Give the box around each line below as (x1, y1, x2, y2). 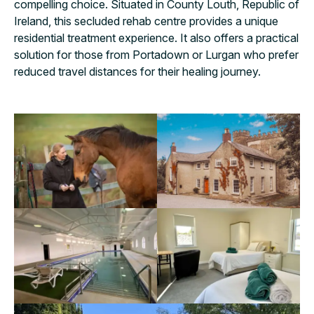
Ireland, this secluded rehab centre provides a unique (14, 13, 278, 28)
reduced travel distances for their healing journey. (14, 64, 261, 78)
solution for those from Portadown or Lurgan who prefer (14, 47, 299, 62)
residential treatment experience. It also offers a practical (14, 30, 299, 45)
